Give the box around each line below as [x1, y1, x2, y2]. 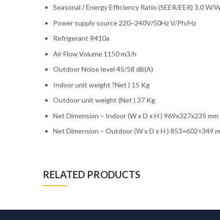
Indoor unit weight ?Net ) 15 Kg [53, 80, 150, 89]
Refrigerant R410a [53, 34, 110, 43]
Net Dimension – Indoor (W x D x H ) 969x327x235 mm [53, 111, 219, 120]
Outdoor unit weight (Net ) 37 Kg [53, 96, 155, 105]
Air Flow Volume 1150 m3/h [53, 49, 137, 58]
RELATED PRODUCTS [43, 168, 140, 180]
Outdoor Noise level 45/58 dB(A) [53, 65, 153, 74]
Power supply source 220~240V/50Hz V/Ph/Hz [53, 18, 196, 27]
